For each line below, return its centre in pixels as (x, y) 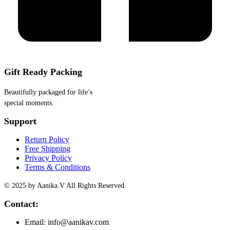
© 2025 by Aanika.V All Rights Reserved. (65, 185)
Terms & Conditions (57, 167)
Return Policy (47, 139)
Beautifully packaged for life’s (48, 92)
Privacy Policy (48, 158)
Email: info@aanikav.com (67, 222)
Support (20, 121)
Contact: (21, 204)
